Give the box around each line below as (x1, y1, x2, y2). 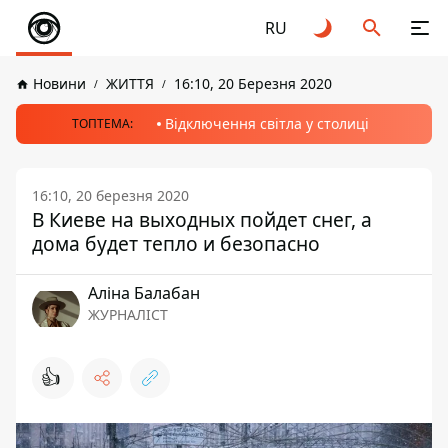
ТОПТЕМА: (71, 115, 133, 132)
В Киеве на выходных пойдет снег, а (32, 206, 372, 233)
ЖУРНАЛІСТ (88, 305, 168, 324)
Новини (33, 74, 86, 93)
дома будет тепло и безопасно (32, 230, 320, 257)
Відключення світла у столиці (164, 114, 369, 133)
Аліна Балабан (88, 282, 200, 304)
